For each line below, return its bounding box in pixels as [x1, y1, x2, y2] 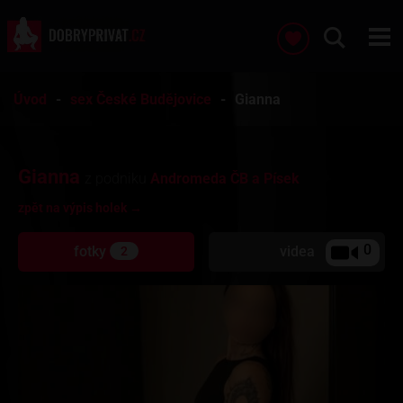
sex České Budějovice [70, 91, 211, 108]
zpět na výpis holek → [18, 201, 142, 215]
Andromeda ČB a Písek [150, 170, 300, 187]
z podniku [85, 170, 150, 187]
